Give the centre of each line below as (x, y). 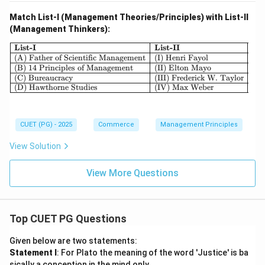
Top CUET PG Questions (68, 218)
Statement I (33, 252)
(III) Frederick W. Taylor (199, 77)
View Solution (35, 146)
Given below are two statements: (74, 240)
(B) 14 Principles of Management (74, 67)
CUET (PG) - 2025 (46, 124)
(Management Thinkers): (60, 29)
